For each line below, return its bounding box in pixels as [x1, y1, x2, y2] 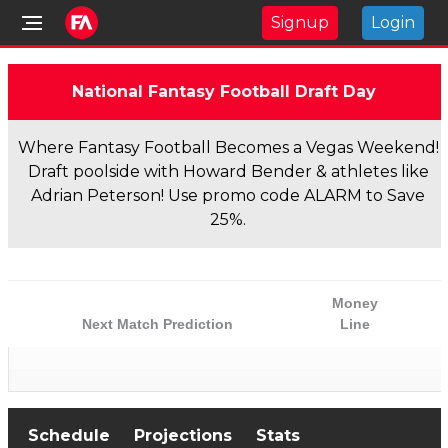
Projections [133, 426, 232, 445]
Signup [271, 12, 329, 32]
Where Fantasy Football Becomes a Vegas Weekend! [17, 138, 439, 157]
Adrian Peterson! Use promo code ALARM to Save [31, 186, 425, 205]
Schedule [27, 426, 110, 445]
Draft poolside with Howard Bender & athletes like [27, 162, 429, 181]
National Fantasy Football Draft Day [72, 82, 376, 101]
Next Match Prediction [82, 316, 233, 332]
